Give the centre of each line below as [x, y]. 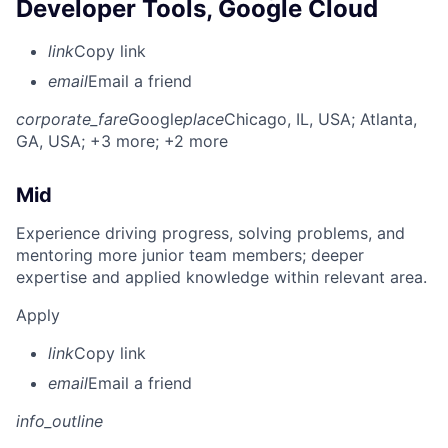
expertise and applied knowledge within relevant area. [221, 276]
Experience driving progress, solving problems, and [210, 232]
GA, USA [48, 140]
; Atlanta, [384, 118]
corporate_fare [72, 118]
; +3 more [118, 140]
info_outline [59, 420]
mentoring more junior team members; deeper [190, 254]
